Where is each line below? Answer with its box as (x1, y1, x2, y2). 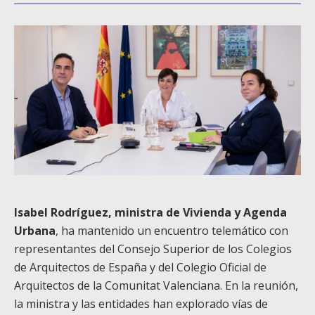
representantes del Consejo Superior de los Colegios (14, 240, 292, 257)
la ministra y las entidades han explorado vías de (14, 295, 268, 311)
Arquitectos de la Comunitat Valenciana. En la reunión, (14, 277, 298, 293)
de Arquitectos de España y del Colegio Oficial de (14, 259, 266, 275)
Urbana (14, 222, 56, 238)
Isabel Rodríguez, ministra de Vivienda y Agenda (14, 204, 287, 220)
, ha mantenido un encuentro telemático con (56, 222, 288, 238)
